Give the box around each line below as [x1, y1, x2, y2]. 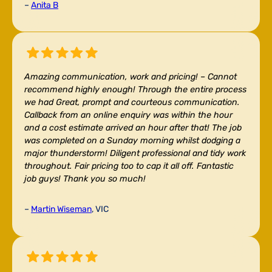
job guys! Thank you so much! [24, 173, 146, 184]
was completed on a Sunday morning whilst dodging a [24, 135, 240, 146]
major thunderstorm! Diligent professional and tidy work [24, 148, 246, 158]
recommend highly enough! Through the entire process [24, 84, 246, 95]
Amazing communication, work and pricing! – [24, 71, 208, 82]
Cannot [208, 71, 237, 82]
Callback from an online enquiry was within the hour [24, 109, 233, 120]
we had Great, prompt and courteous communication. [24, 97, 240, 107]
